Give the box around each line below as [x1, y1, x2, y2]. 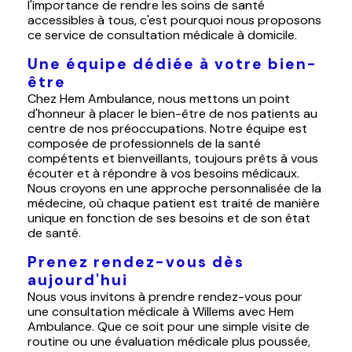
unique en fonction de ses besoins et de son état [27, 210, 310, 227]
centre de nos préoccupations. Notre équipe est [27, 120, 307, 137]
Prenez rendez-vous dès [27, 252, 244, 273]
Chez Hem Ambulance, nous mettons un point [27, 90, 290, 108]
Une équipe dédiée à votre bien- [27, 54, 317, 75]
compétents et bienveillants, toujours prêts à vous [27, 150, 318, 167]
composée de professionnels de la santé [27, 135, 261, 152]
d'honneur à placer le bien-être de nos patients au [27, 105, 317, 123]
